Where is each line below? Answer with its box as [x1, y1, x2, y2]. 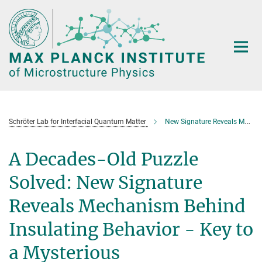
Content [3, 21, 35, 32]
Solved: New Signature [9, 171, 202, 194]
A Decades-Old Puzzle [9, 148, 198, 170]
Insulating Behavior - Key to [9, 218, 253, 240]
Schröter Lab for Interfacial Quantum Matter [9, 118, 146, 126]
